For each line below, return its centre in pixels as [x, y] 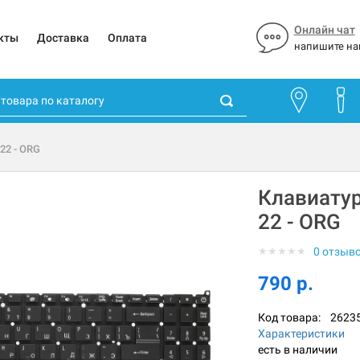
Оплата [127, 38]
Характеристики [301, 334]
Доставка [63, 38]
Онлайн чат [324, 30]
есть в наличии [297, 350]
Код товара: [294, 318]
